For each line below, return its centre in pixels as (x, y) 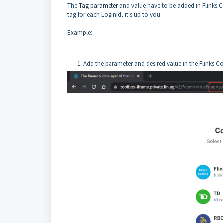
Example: (80, 33)
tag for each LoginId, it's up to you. (114, 15)
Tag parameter (98, 6)
